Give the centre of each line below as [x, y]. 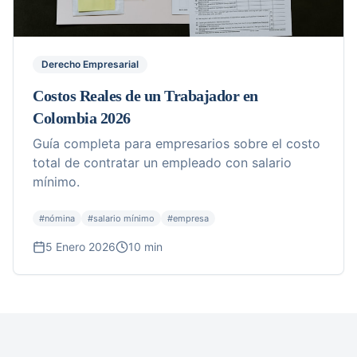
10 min [145, 247]
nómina [60, 219]
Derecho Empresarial [90, 65]
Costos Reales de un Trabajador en [145, 96]
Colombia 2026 [82, 118]
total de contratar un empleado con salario [162, 163]
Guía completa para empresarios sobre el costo [177, 144]
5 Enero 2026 [80, 247]
